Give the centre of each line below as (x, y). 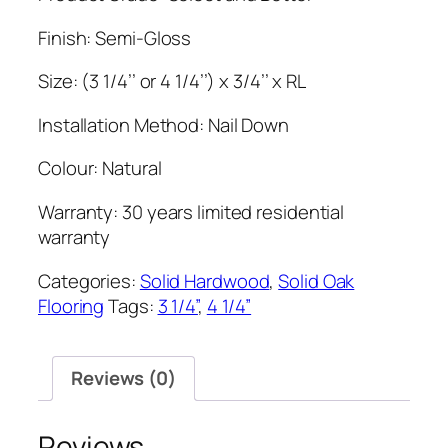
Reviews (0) (123, 378)
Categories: (89, 280)
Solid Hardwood (204, 280)
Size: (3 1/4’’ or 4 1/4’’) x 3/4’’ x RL (172, 81)
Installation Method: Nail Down (163, 124)
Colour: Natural (100, 168)
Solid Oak (316, 280)
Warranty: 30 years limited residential (191, 211)
